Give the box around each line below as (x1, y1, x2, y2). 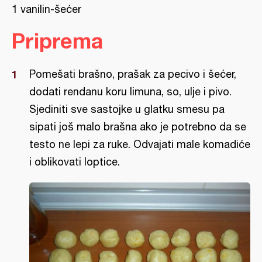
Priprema (12, 28, 103, 53)
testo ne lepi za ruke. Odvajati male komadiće (29, 138, 250, 150)
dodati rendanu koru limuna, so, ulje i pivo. (29, 85, 232, 98)
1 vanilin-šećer (12, 3, 81, 15)
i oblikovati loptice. (29, 156, 120, 168)
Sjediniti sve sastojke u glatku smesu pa (29, 103, 225, 115)
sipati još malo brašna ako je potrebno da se (29, 120, 246, 133)
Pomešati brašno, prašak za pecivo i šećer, (29, 68, 236, 80)
